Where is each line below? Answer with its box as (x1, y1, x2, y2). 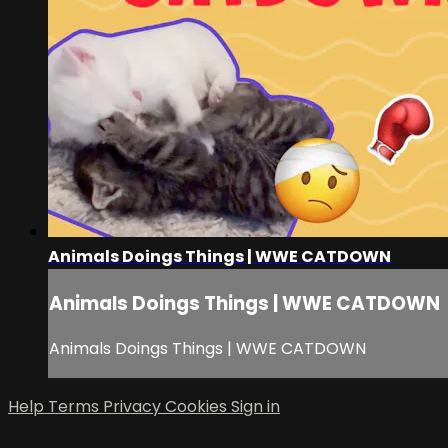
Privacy (103, 395, 165, 419)
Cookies (165, 395, 231, 419)
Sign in (231, 395, 280, 419)
